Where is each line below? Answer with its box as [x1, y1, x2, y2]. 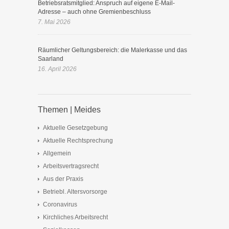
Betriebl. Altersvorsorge [43, 188, 107, 195]
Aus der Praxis [43, 175, 83, 182]
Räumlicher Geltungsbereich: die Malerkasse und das [38, 47, 187, 54]
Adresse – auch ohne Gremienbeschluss [38, 8, 151, 15]
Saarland [38, 55, 63, 62]
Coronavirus [43, 201, 77, 208]
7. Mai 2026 [38, 18, 71, 26]
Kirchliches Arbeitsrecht [43, 214, 108, 221]
